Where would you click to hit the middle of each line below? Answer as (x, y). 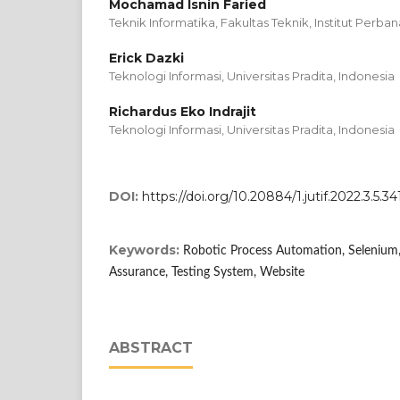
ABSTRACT (151, 347)
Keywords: (146, 250)
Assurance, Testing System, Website (207, 272)
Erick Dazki (146, 58)
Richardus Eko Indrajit (183, 111)
